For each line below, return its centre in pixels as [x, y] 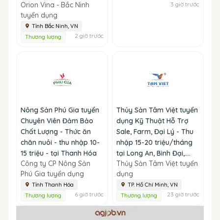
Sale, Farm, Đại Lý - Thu [155, 131]
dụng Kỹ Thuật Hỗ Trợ [152, 121]
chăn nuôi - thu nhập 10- [60, 142]
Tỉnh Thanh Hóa [53, 184]
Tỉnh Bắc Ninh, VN [55, 26]
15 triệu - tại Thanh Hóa [59, 153]
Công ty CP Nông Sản [55, 163]
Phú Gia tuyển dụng [52, 174]
